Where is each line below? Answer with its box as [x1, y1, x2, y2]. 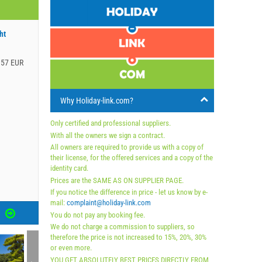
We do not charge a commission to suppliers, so [50, 222, 195, 231]
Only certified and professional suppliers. [50, 119, 171, 127]
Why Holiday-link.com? [60, 96, 133, 105]
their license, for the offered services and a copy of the [50, 153, 213, 162]
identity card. [50, 164, 88, 173]
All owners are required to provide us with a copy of [50, 143, 204, 151]
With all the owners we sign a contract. [50, 130, 165, 140]
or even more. [50, 243, 92, 252]
